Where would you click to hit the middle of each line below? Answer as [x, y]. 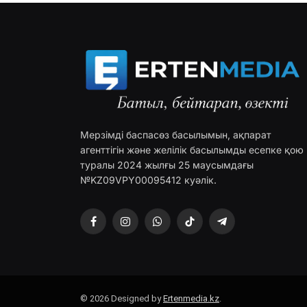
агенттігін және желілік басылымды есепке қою [192, 150]
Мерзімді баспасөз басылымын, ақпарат [176, 135]
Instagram [147, 227]
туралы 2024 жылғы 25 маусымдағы [167, 165]
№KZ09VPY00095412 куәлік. [148, 180]
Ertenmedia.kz [191, 299]
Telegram [242, 227]
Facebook [113, 227]
